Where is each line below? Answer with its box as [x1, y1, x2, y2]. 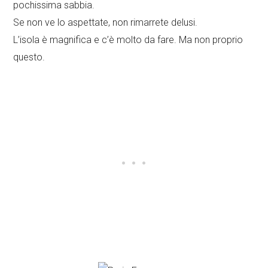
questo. [13, 51, 45, 63]
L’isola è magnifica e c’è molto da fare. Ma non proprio [13, 34, 243, 46]
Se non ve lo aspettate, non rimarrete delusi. [13, 17, 198, 29]
